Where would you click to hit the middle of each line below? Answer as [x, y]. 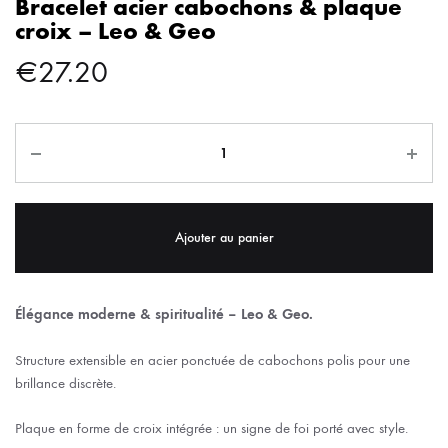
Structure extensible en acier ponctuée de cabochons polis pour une [212, 359]
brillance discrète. [65, 382]
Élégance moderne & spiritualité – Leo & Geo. [164, 314]
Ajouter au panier [224, 238]
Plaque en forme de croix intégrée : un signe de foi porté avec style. [211, 428]
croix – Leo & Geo [115, 31]
